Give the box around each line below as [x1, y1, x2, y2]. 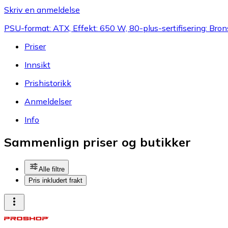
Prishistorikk [24, 77, 71, 88]
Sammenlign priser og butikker [4, 134, 191, 150]
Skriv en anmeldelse [4, 4, 80, 15]
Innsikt [24, 59, 50, 70]
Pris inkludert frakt [28, 177, 82, 185]
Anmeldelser [24, 96, 72, 106]
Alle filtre [39, 165, 65, 174]
